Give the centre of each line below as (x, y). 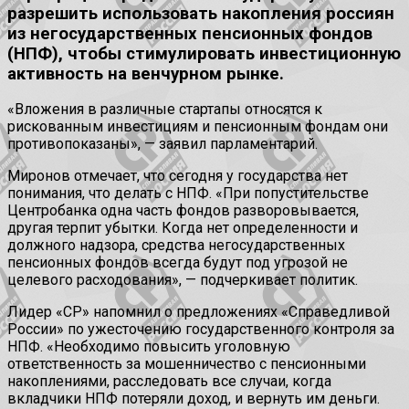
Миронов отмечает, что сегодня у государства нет (178, 176)
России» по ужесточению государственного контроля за (201, 330)
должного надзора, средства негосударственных (176, 246)
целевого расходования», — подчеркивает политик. (183, 280)
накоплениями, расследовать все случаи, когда (169, 382)
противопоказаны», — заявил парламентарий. (163, 144)
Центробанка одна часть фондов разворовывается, (183, 211)
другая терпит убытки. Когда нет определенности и (183, 228)
